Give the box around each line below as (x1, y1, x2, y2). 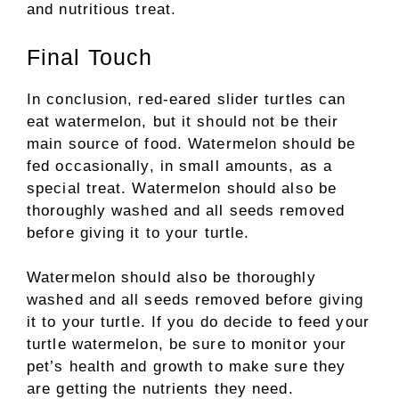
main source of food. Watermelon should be (27, 134, 356, 152)
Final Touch (27, 44, 153, 69)
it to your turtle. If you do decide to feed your (27, 313, 370, 330)
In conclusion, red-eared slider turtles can (27, 90, 346, 108)
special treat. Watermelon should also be (27, 179, 338, 197)
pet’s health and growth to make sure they (27, 358, 346, 375)
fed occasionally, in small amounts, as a (27, 157, 333, 175)
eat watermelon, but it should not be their (27, 112, 339, 130)
